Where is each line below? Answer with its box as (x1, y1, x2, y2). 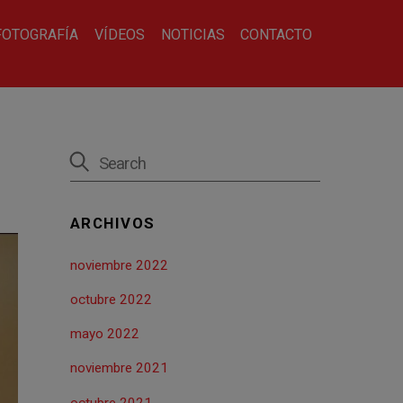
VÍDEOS (94, 25, 146, 43)
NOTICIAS (160, 25, 225, 43)
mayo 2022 (69, 326, 139, 343)
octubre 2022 (69, 291, 152, 309)
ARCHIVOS (69, 214, 156, 233)
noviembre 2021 (69, 360, 168, 377)
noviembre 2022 (69, 256, 168, 273)
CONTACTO (240, 25, 313, 43)
